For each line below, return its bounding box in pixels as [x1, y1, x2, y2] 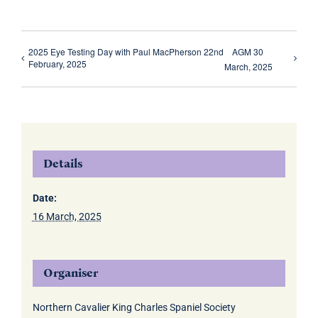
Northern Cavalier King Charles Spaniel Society [32, 302, 236, 314]
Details [43, 156, 82, 172]
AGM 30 [231, 45, 263, 57]
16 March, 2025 [32, 211, 102, 223]
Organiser [43, 265, 98, 281]
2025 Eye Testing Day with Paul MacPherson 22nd [28, 45, 224, 57]
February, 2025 [28, 57, 87, 70]
